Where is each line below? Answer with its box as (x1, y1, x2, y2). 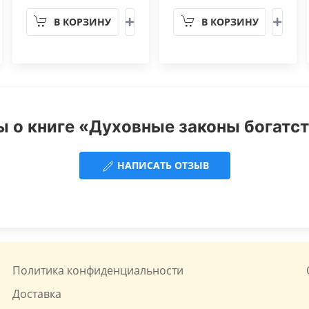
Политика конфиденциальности (12, 263, 184, 279)
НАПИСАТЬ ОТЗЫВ (114, 159, 209, 172)
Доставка (12, 286, 62, 302)
